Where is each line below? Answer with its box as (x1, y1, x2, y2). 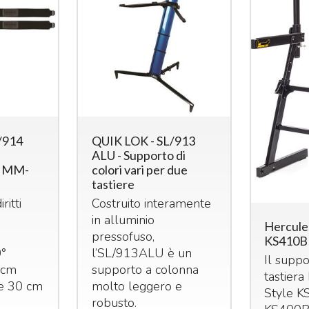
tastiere (92, 176, 135, 192)
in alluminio (92, 211, 155, 228)
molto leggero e (92, 277, 183, 295)
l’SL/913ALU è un (92, 244, 192, 261)
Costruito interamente (92, 195, 212, 212)
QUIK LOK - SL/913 (92, 132, 196, 148)
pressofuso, (92, 228, 155, 245)
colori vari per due (92, 161, 188, 177)
